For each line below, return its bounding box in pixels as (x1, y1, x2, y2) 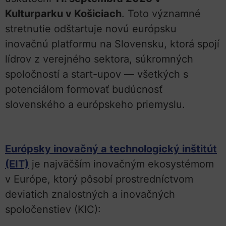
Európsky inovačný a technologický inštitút (5, 143, 217, 155)
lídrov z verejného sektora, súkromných (5, 52, 193, 65)
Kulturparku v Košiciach (5, 7, 122, 20)
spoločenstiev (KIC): (5, 203, 101, 216)
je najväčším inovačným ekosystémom (29, 158, 214, 171)
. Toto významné (122, 7, 201, 20)
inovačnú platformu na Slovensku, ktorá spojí (5, 37, 219, 50)
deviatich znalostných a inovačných (5, 188, 175, 201)
